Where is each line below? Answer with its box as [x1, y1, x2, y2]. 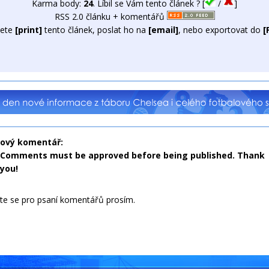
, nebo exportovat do [178, 24, 263, 35]
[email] [148, 24, 178, 35]
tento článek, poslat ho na [42, 24, 148, 35]
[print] [15, 24, 42, 35]
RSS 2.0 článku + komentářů [54, 11, 167, 22]
